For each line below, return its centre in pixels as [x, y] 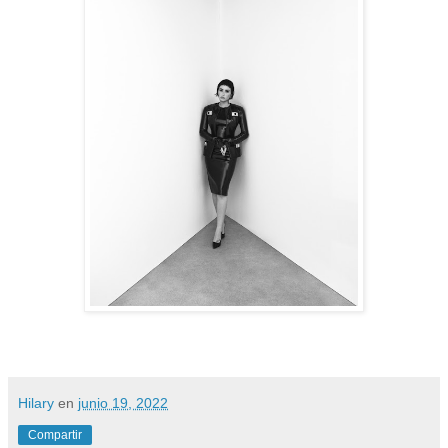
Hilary [36, 403]
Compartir [55, 435]
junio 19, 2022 [123, 403]
